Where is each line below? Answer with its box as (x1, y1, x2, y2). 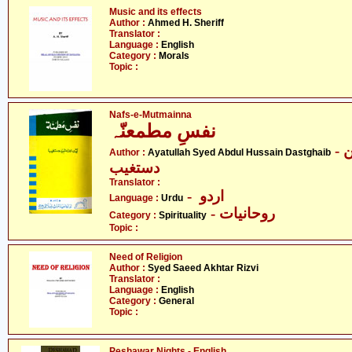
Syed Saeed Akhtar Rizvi (148, 262, 258, 273)
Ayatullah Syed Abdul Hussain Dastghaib (148, 147, 331, 158)
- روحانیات (219, 205, 275, 222)
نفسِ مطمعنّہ (109, 121, 216, 141)
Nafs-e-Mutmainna (109, 109, 192, 120)
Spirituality (159, 210, 207, 221)
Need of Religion (109, 251, 182, 262)
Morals (159, 50, 189, 61)
